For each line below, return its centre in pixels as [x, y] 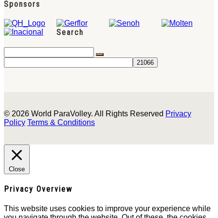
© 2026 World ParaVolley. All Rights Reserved [85, 114]
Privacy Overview [38, 189]
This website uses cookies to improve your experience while [107, 208]
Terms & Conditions [61, 123]
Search [70, 32]
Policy [15, 123]
